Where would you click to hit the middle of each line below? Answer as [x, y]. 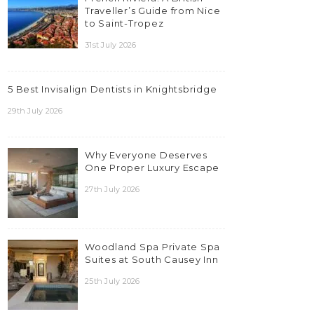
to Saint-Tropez [124, 23]
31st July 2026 [111, 45]
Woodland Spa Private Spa [152, 247]
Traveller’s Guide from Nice [153, 11]
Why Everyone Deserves [146, 155]
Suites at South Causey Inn [152, 260]
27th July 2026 [112, 190]
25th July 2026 [112, 281]
